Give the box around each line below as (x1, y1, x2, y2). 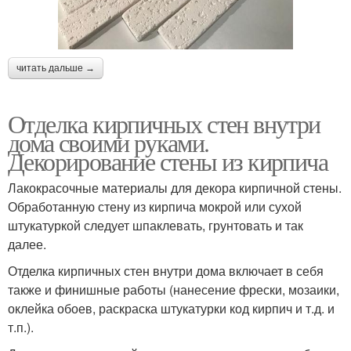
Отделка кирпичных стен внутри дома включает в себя (8, 262, 324, 280)
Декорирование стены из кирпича (8, 144, 327, 179)
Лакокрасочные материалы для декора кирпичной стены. (8, 179, 342, 197)
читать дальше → (16, 63, 95, 74)
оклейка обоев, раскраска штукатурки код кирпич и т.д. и (8, 299, 335, 318)
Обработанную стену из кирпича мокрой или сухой (8, 197, 302, 216)
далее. (8, 235, 46, 254)
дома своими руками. (8, 125, 209, 160)
